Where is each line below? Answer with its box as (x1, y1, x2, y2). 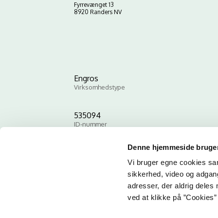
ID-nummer (74, 120, 107, 128)
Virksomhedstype (74, 83, 125, 91)
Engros (74, 73, 98, 83)
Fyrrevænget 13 (74, 1, 114, 8)
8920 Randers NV (74, 8, 122, 16)
